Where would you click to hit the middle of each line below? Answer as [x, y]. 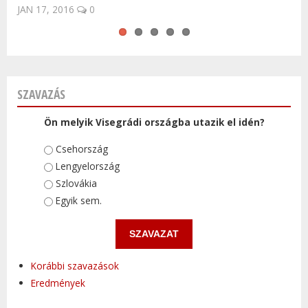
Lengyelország [87, 166]
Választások [73, 148]
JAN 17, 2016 [46, 10]
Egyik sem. [78, 200]
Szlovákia [76, 183]
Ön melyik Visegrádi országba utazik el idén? [154, 122]
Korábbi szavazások [75, 266]
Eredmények [58, 283]
